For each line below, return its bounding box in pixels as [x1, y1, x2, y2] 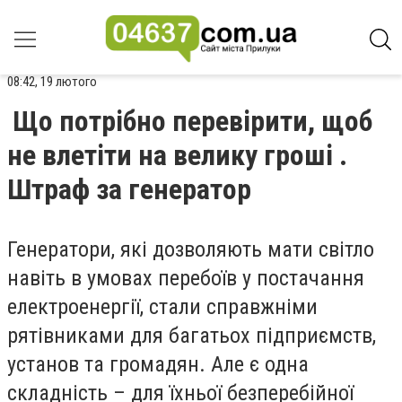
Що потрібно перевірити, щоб [13, 104, 372, 138]
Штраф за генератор [7, 172, 251, 206]
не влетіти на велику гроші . [7, 138, 347, 172]
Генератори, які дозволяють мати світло [7, 237, 374, 262]
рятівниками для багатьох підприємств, [7, 323, 376, 348]
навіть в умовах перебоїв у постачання [7, 266, 364, 291]
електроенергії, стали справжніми [7, 294, 318, 319]
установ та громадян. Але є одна [7, 352, 309, 377]
